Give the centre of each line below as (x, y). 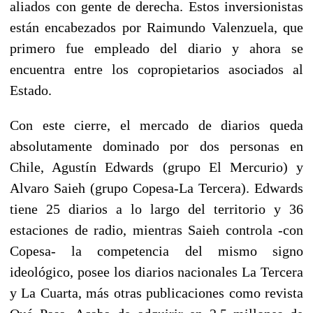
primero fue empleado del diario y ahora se (156, 48)
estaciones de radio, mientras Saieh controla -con (156, 230)
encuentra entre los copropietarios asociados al (156, 69)
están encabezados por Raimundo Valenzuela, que (156, 27)
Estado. (31, 90)
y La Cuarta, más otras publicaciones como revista (156, 292)
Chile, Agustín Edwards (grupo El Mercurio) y (156, 167)
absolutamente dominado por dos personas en (156, 146)
